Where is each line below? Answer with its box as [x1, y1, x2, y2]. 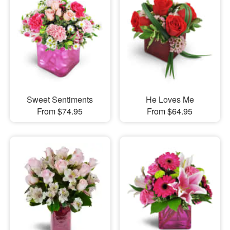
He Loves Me [145, 93, 194, 106]
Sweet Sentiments [27, 93, 93, 106]
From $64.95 [147, 105, 193, 118]
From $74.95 [37, 105, 83, 118]
